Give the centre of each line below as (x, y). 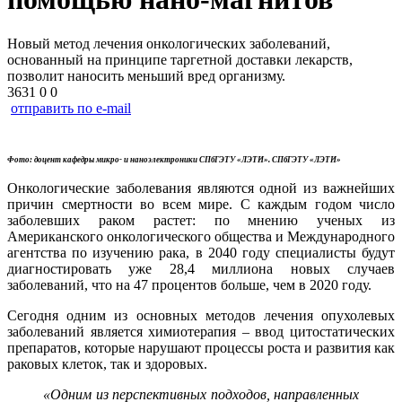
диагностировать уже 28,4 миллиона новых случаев (201, 268)
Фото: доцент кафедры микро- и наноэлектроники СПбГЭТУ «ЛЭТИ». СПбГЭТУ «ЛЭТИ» (174, 159)
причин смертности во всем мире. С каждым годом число (201, 204)
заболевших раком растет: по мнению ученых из (201, 220)
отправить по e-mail (71, 108)
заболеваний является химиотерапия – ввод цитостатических (201, 331)
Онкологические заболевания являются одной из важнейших (201, 188)
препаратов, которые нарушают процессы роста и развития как (201, 347)
